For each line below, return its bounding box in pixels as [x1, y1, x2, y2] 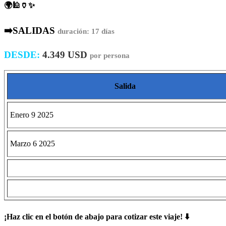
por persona [90, 51, 130, 60]
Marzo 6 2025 [10, 139, 55, 148]
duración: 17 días [58, 27, 115, 36]
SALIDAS [13, 25, 55, 36]
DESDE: [4, 49, 40, 60]
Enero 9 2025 [10, 110, 53, 119]
